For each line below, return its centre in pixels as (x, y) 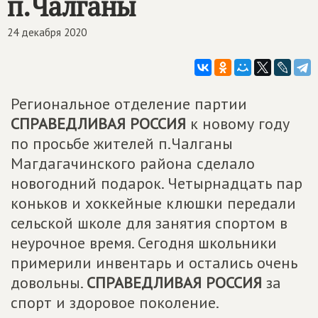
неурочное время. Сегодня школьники (144, 243)
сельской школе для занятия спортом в (149, 223)
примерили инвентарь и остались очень (154, 263)
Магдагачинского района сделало (133, 163)
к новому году (238, 124)
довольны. (49, 283)
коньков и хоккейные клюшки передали (153, 203)
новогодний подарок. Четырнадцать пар (157, 183)
